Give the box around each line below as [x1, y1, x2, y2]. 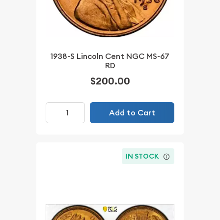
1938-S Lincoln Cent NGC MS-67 [51, 51, 169, 62]
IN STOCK [126, 152, 160, 161]
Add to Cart [109, 107, 155, 118]
